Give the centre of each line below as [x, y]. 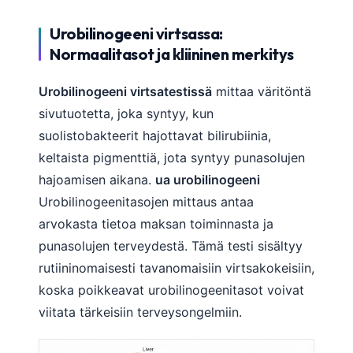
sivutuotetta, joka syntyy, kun [126, 114]
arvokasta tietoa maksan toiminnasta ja [156, 224]
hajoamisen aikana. [97, 180]
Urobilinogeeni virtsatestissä [125, 92]
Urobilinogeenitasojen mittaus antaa [146, 202]
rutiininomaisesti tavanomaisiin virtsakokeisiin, [176, 268]
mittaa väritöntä [262, 92]
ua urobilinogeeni [208, 180]
